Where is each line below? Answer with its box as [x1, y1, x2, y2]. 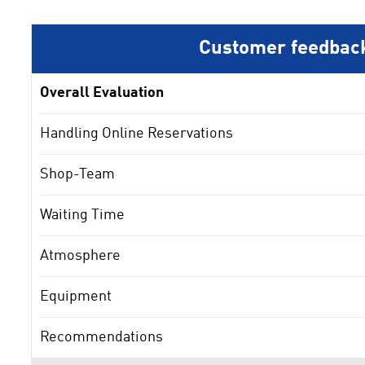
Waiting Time [40, 207, 125, 222]
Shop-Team [40, 166, 115, 182]
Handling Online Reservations [40, 125, 233, 141]
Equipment [40, 288, 112, 304]
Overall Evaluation [40, 85, 164, 100]
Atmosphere [40, 248, 121, 263]
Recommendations [40, 329, 163, 345]
